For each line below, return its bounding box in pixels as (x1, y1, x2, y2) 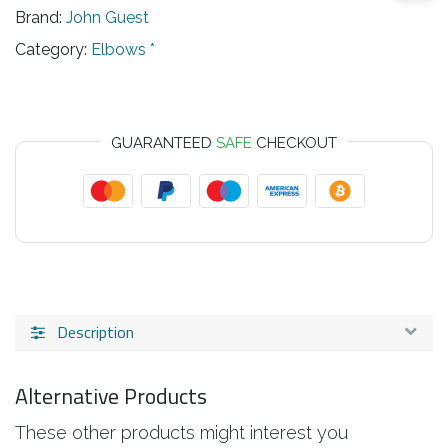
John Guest (66, 8, 149, 27)
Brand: (15, 8, 62, 27)
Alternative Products (15, 379, 207, 412)
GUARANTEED (111, 134, 216, 152)
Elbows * (91, 40, 155, 59)
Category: (15, 40, 87, 59)
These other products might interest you (15, 422, 348, 443)
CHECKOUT (252, 134, 337, 152)
